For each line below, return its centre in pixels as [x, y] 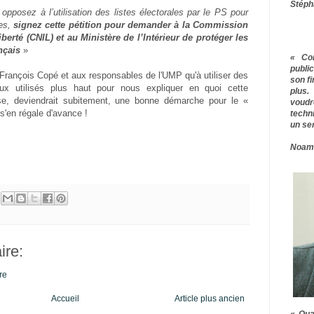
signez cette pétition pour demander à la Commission [131, 25]
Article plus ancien [210, 299]
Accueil [65, 299]
